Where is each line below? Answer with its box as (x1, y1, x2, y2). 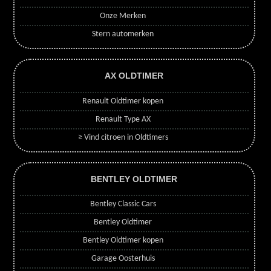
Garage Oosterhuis (91, 254, 155, 264)
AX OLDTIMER (105, 71, 164, 81)
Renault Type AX (95, 114, 151, 124)
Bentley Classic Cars (90, 200, 156, 209)
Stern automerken (92, 29, 154, 39)
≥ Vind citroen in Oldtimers (77, 132, 168, 142)
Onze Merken (100, 11, 146, 21)
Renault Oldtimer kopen (82, 96, 164, 106)
